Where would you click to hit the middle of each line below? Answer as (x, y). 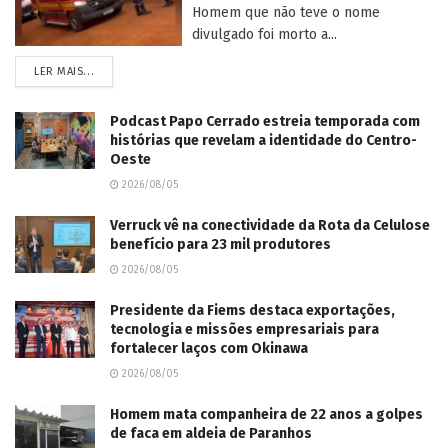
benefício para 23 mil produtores (220, 245)
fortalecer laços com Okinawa (209, 349)
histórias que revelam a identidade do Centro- (263, 141)
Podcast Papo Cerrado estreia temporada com (265, 122)
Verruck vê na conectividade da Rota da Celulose (270, 226)
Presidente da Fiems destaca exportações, (252, 311)
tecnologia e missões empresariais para (244, 330)
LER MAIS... (64, 72)
